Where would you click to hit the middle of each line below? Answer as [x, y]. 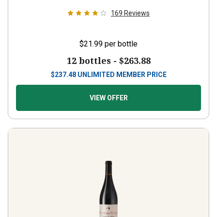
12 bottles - [93, 61]
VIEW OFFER [108, 98]
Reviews [137, 13]
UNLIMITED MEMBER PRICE [122, 75]
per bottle [121, 44]
